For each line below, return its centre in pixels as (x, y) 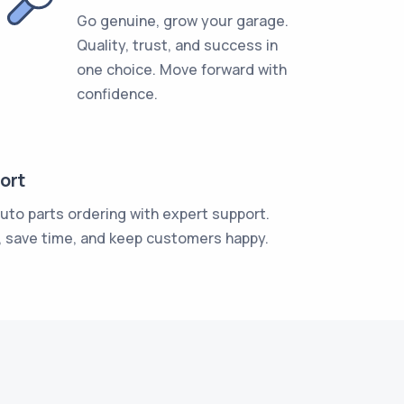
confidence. (117, 94)
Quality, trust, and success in (177, 45)
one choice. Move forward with (181, 69)
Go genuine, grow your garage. (182, 21)
